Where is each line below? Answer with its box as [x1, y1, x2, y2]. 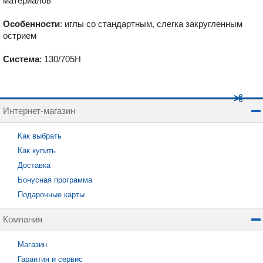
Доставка [18, 161, 50, 170]
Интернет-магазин [3, 106, 75, 116]
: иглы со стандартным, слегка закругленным [60, 19, 242, 29]
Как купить [18, 146, 56, 155]
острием [3, 31, 36, 41]
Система [3, 54, 39, 64]
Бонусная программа [18, 176, 92, 184]
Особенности [3, 19, 60, 29]
